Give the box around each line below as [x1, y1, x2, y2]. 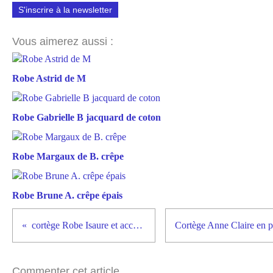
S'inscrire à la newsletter [18, 5, 112, 15]
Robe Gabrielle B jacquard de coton [12, 112, 161, 122]
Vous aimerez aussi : [12, 35, 113, 48]
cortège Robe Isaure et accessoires [133, 220, 143, 230]
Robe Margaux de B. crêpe [12, 151, 124, 161]
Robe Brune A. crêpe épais [12, 190, 122, 200]
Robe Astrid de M [12, 73, 86, 83]
